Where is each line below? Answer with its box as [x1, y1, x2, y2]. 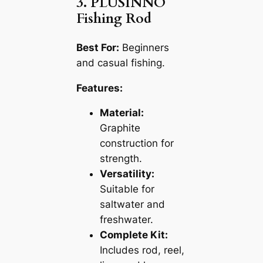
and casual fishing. [76, 56, 165, 69]
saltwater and [99, 198, 165, 211]
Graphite [99, 122, 140, 134]
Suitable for [99, 183, 154, 195]
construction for [99, 137, 174, 150]
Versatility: [99, 168, 154, 180]
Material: [99, 107, 144, 119]
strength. [99, 153, 142, 165]
